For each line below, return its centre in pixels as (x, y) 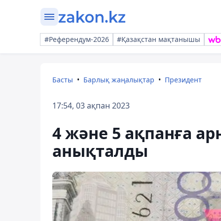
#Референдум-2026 (77, 39)
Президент (183, 80)
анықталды (100, 151)
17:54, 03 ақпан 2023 (91, 106)
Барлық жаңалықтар (119, 80)
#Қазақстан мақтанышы (159, 39)
